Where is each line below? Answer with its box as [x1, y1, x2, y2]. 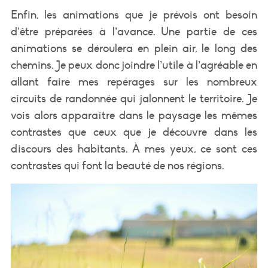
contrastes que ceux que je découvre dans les [10, 125, 258, 139]
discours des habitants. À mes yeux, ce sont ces [10, 142, 258, 156]
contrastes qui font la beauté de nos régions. [10, 159, 224, 172]
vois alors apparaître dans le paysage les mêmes [10, 108, 258, 122]
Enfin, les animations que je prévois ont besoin [10, 8, 258, 22]
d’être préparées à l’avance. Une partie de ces [10, 25, 258, 38]
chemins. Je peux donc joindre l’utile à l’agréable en [10, 58, 258, 72]
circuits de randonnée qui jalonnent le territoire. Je [10, 92, 258, 105]
